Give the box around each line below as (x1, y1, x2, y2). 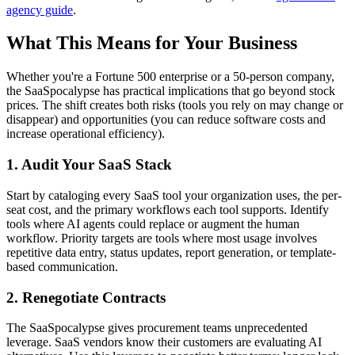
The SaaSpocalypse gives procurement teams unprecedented (6, 321, 307, 335)
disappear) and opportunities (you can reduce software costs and (6, 113, 326, 127)
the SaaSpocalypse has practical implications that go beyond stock (6, 84, 335, 98)
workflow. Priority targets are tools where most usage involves (6, 231, 317, 245)
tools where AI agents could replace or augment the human (6, 216, 300, 231)
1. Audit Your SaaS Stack (6, 156, 172, 174)
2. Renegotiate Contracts (6, 288, 166, 306)
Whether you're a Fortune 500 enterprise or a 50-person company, (6, 70, 334, 84)
